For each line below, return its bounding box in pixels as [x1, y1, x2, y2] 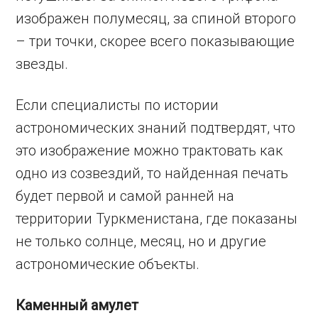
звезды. [16, 55, 69, 72]
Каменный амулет [16, 296, 139, 314]
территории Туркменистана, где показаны [16, 209, 298, 227]
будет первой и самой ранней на [16, 187, 235, 204]
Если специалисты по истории [16, 96, 219, 114]
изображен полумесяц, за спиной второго [16, 9, 297, 27]
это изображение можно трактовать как [16, 141, 284, 159]
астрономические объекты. [16, 255, 200, 273]
